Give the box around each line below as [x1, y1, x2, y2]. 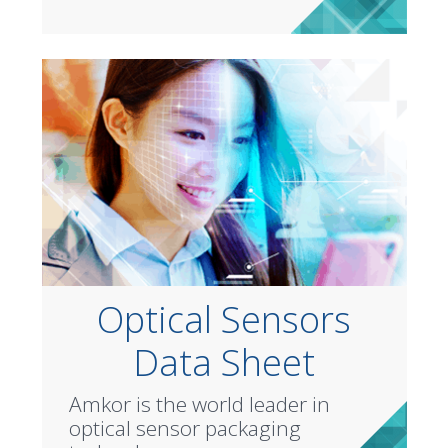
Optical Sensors [97, 294, 351, 344]
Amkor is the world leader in [68, 389, 330, 418]
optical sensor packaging [68, 413, 301, 442]
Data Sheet [133, 337, 315, 387]
